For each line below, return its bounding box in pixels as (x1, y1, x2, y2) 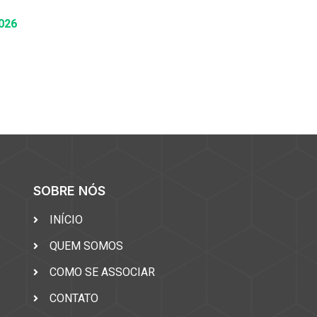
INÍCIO (49, 212, 83, 229)
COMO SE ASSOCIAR (49, 264, 155, 282)
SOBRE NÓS (33, 183, 106, 199)
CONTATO (49, 290, 98, 308)
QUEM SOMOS (49, 238, 123, 255)
